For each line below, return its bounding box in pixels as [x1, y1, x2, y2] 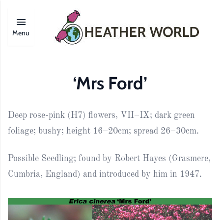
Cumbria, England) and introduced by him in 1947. [8, 169, 202, 179]
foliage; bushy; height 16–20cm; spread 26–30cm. [8, 126, 199, 136]
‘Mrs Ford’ [73, 72, 147, 94]
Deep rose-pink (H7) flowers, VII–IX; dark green [8, 110, 195, 120]
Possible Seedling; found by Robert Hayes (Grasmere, [8, 154, 211, 163]
